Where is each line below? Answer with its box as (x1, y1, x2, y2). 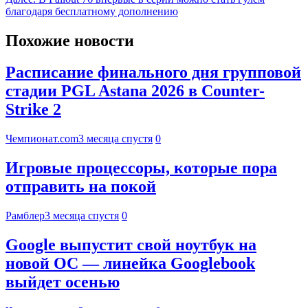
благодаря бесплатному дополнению (5, 5, 178, 17)
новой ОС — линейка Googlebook (5, 254, 255, 273)
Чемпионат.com (5, 133, 78, 145)
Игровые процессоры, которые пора (5, 159, 277, 177)
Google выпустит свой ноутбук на (5, 236, 256, 254)
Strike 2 (5, 100, 61, 119)
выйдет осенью (5, 273, 120, 291)
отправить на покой (5, 177, 156, 196)
